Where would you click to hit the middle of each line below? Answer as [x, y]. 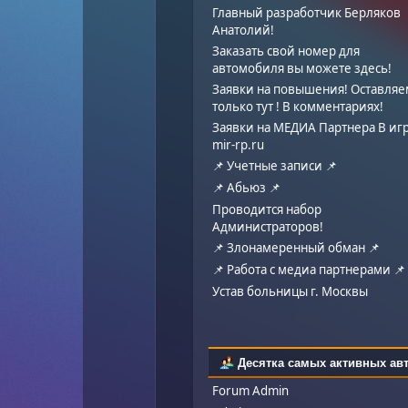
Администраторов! [268, 226]
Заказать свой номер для [286, 51]
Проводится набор [267, 209]
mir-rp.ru [239, 144]
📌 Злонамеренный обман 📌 [296, 247]
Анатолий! [244, 30]
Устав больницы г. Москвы [291, 291]
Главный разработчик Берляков [307, 12]
